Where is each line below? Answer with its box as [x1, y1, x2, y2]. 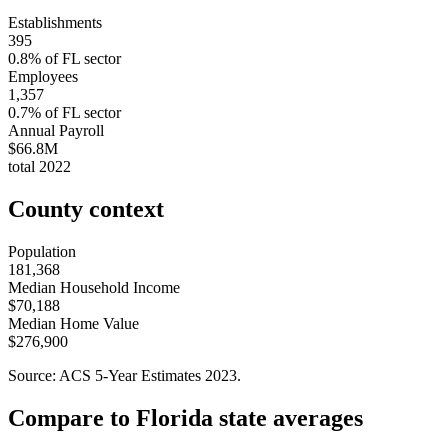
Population [8, 242, 76, 260]
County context [8, 195, 164, 222]
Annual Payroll [8, 121, 104, 139]
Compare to [8, 404, 136, 431]
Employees [8, 67, 78, 85]
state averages [213, 404, 363, 431]
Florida [136, 404, 213, 431]
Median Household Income [8, 278, 180, 296]
